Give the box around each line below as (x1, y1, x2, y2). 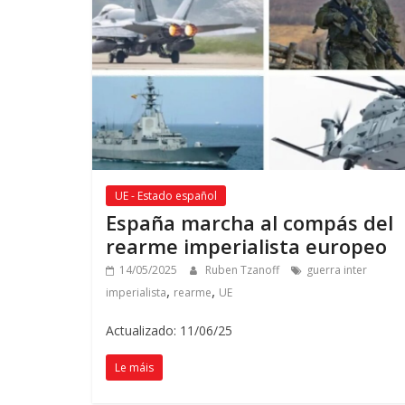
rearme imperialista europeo (106, 232, 387, 260)
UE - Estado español (115, 188, 217, 204)
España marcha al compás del (106, 209, 393, 237)
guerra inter (306, 262, 367, 278)
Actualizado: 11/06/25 (106, 322, 232, 340)
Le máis (115, 360, 154, 376)
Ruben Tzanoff (205, 262, 282, 278)
